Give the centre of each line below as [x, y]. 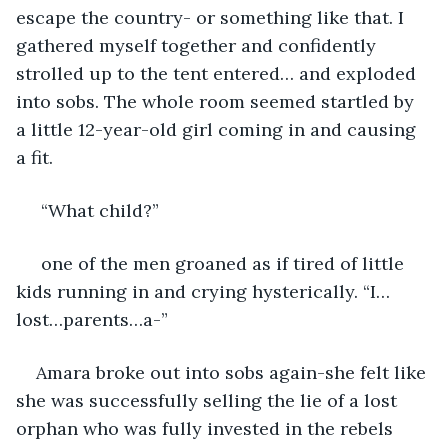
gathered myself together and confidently [198, 45]
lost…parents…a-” [94, 319]
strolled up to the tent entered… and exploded [218, 73]
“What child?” [97, 210]
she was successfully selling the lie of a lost [209, 400]
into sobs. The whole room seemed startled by [217, 101]
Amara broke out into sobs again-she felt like [233, 372]
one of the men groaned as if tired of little [222, 263]
